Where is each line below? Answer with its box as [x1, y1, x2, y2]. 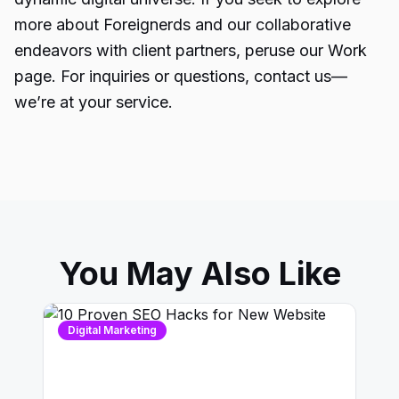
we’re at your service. [14, 93, 173, 111]
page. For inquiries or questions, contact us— [14, 67, 347, 85]
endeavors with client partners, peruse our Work [14, 41, 367, 60]
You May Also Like [58, 254, 341, 293]
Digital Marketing [68, 323, 157, 337]
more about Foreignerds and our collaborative [14, 15, 351, 34]
